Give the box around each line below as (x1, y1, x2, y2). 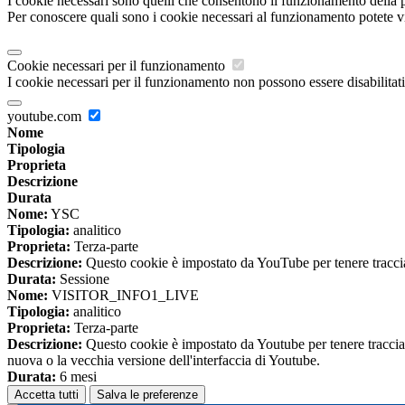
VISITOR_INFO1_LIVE (48, 287, 199, 304)
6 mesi (56, 369, 97, 385)
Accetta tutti (14, 388, 79, 402)
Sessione (56, 271, 109, 287)
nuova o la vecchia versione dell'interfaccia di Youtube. (7, 353, 320, 369)
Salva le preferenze (97, 388, 198, 402)
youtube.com (7, 108, 85, 125)
